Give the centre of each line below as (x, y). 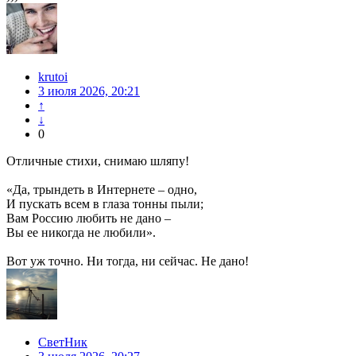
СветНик (63, 342)
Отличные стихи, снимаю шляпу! (98, 161)
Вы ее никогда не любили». (81, 233)
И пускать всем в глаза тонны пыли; (105, 204)
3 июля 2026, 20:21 (89, 91)
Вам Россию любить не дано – (89, 219)
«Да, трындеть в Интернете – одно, (102, 190)
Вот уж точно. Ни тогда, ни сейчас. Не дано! (128, 261)
